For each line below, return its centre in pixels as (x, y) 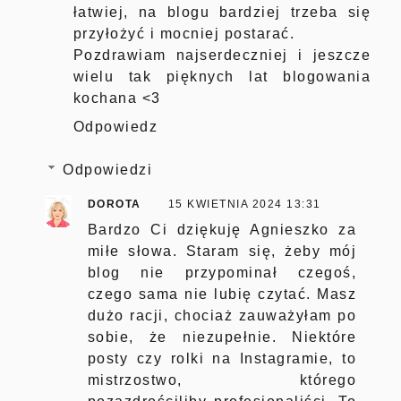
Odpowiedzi (108, 170)
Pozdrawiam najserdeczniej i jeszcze (222, 55)
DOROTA (114, 205)
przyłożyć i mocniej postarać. (184, 34)
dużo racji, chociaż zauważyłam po (222, 316)
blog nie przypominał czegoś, (222, 273)
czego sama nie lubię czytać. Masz (222, 294)
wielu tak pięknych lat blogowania (222, 77)
